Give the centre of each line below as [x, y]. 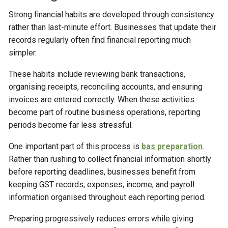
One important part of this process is [75, 146]
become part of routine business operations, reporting [105, 112]
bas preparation [172, 146]
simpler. [23, 53]
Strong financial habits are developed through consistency [112, 15]
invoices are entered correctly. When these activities [102, 99]
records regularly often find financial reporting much [100, 40]
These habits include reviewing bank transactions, [97, 74]
